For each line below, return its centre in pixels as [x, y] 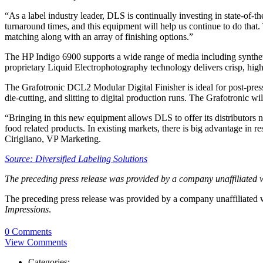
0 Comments [28, 231]
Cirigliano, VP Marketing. [53, 139]
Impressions [27, 210]
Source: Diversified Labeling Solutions [76, 159]
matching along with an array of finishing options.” [99, 37]
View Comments [36, 242]
